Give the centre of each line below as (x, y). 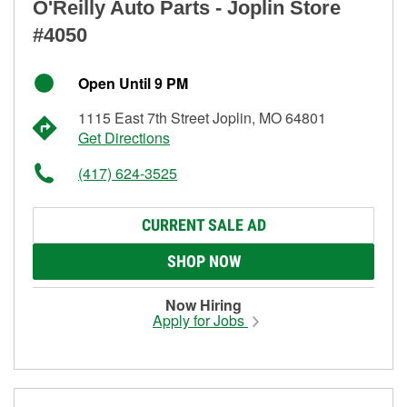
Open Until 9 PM (133, 83)
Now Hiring (203, 304)
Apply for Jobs (200, 320)
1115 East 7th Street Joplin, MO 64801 (202, 117)
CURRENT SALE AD (203, 224)
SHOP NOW (203, 261)
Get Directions (124, 137)
